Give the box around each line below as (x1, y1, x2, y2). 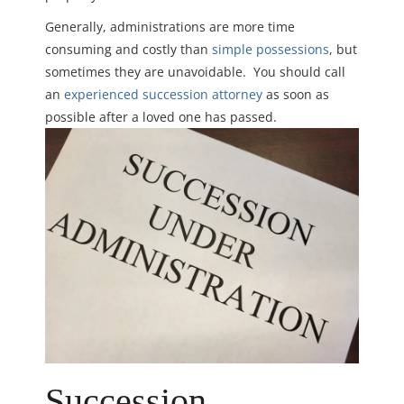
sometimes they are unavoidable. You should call (45, 62, 345, 80)
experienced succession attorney (64, 85, 262, 103)
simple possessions (212, 40, 329, 58)
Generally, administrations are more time (45, 17, 295, 35)
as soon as (262, 85, 329, 103)
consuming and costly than (45, 40, 212, 58)
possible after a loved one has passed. (45, 107, 277, 125)
